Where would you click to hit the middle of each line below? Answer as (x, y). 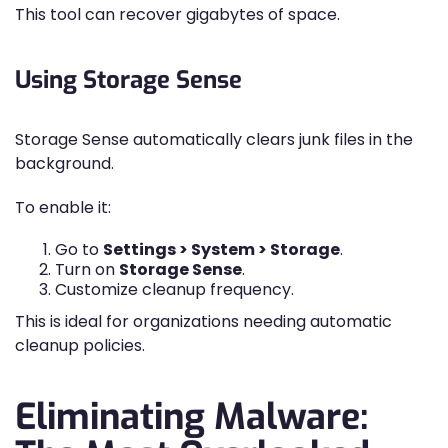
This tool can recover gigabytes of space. (177, 14)
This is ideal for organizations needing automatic (203, 321)
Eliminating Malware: (191, 417)
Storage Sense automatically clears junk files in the (214, 139)
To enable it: (63, 207)
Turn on (87, 269)
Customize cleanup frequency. (174, 289)
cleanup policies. (80, 345)
